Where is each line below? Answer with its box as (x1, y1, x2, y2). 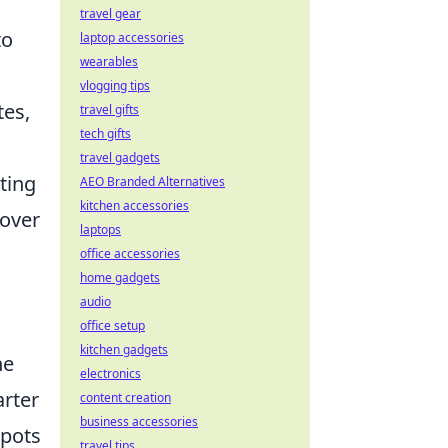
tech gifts (80, 125, 131, 142)
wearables (80, 53, 138, 70)
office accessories (80, 245, 180, 262)
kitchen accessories (80, 197, 189, 214)
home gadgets (80, 269, 160, 286)
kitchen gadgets (80, 341, 168, 358)
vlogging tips (80, 77, 150, 94)
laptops (80, 221, 121, 238)
